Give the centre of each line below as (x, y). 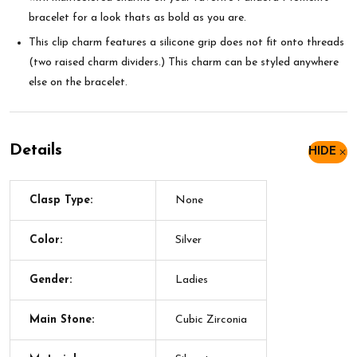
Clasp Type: (61, 200)
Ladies (192, 280)
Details (36, 151)
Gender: (51, 280)
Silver (188, 240)
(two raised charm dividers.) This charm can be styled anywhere (184, 63)
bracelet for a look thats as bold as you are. (137, 18)
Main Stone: (62, 320)
